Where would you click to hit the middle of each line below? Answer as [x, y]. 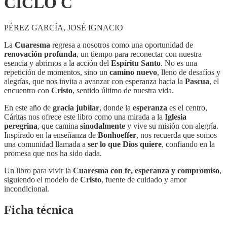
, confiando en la [188, 144]
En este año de [28, 107]
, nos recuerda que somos [177, 135]
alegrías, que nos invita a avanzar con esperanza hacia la [94, 81]
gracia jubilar [76, 107]
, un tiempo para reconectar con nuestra [139, 54]
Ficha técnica [39, 210]
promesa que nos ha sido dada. [53, 153]
